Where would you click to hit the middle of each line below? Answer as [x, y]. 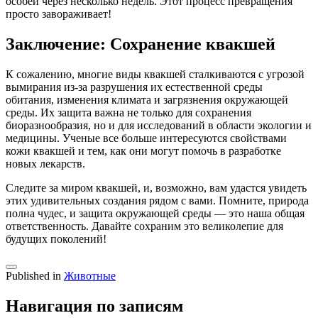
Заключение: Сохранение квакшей [141, 44]
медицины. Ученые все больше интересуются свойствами [146, 138]
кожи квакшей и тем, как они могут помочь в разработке [143, 151]
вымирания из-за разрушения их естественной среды [134, 87]
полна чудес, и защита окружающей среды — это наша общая [155, 214]
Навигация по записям [94, 306]
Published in [35, 276]
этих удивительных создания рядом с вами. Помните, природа [157, 201]
